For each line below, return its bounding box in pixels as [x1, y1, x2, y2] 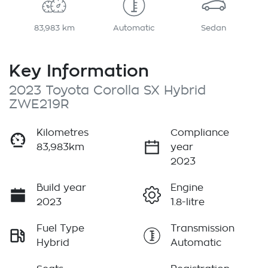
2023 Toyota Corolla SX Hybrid [9, 84, 206, 98]
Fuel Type [36, 224, 84, 234]
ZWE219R [9, 98, 69, 111]
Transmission [170, 224, 234, 234]
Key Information [9, 61, 149, 80]
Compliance [170, 128, 229, 138]
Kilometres [36, 128, 89, 138]
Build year [36, 183, 86, 193]
